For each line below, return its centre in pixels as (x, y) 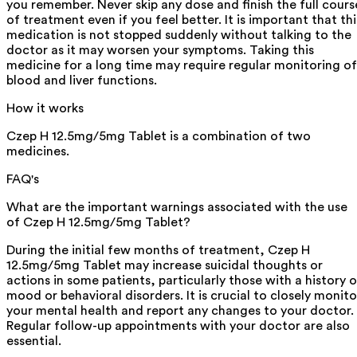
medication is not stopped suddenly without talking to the (179, 35)
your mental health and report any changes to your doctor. (180, 311)
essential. (34, 341)
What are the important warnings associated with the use (177, 208)
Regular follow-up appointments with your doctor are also (178, 326)
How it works (45, 109)
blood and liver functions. (82, 81)
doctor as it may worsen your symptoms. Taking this (160, 51)
